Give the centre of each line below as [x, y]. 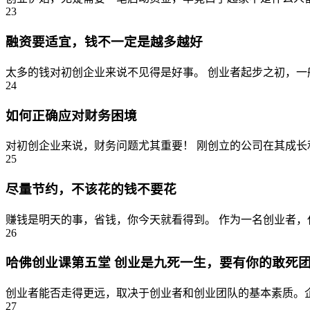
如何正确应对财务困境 [71, 116]
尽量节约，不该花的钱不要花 [91, 189]
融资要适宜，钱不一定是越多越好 [104, 42]
